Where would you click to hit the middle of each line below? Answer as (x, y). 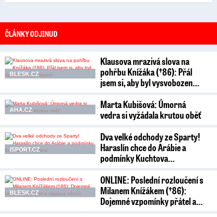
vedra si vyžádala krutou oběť (151, 115)
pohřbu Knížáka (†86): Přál (147, 71)
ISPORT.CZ (25, 149)
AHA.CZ (21, 110)
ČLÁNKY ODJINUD (31, 33)
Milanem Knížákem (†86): (144, 190)
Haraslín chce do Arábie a (143, 147)
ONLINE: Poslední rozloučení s (152, 179)
